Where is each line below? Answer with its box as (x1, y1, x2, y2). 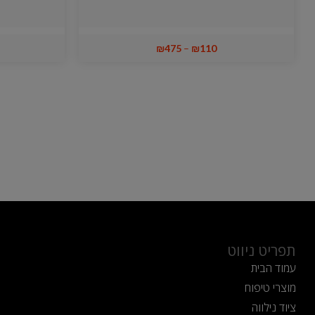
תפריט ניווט (227, 240, 297, 260)
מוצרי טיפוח (244, 279, 297, 295)
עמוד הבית (251, 259, 297, 276)
